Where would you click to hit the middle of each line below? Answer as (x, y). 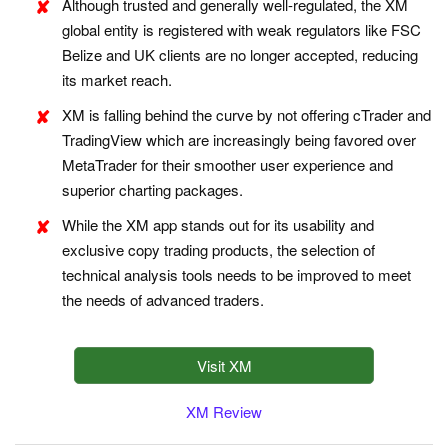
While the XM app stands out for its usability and (218, 225)
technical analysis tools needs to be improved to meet (236, 275)
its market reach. (117, 80)
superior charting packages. (152, 190)
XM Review (224, 412)
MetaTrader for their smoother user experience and (227, 165)
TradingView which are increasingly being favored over (239, 140)
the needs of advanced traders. (163, 300)
